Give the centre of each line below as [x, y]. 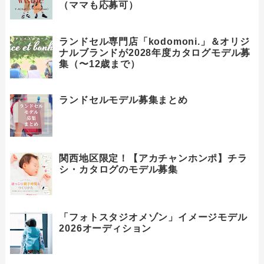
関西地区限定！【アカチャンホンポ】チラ [153, 159]
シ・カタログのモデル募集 [118, 170]
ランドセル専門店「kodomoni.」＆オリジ [154, 41]
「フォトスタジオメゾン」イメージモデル [153, 217]
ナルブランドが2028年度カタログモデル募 [155, 52]
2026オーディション [105, 228]
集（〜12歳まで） [100, 64]
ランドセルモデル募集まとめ [123, 100]
